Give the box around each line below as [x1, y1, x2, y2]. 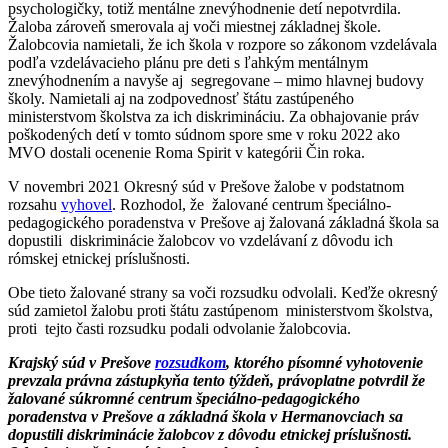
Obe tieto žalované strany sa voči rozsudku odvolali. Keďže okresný [8, 283, 438, 301]
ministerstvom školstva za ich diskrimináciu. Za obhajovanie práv [8, 107, 419, 125]
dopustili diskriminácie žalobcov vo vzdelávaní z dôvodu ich [8, 231, 393, 249]
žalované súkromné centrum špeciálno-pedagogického [8, 389, 360, 407]
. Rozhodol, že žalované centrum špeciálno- [112, 195, 391, 213]
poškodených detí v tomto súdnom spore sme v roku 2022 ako [8, 125, 400, 143]
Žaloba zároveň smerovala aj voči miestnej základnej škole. [8, 17, 381, 35]
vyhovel [61, 195, 112, 213]
